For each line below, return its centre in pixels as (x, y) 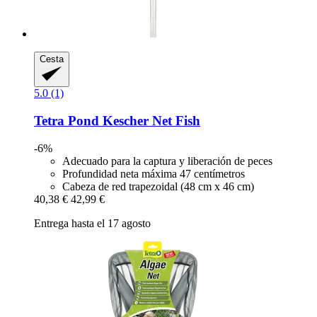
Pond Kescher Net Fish (132, 120)
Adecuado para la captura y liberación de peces (167, 161)
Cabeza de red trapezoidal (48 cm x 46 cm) (158, 186)
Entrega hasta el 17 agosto (92, 223)
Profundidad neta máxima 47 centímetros (154, 173)
